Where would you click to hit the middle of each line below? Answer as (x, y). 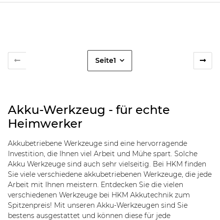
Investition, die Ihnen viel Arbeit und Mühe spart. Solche (103, 153)
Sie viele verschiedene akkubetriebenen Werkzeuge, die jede (110, 174)
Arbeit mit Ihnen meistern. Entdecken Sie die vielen (96, 184)
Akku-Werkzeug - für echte (89, 110)
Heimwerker (45, 123)
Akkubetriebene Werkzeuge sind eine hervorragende (97, 143)
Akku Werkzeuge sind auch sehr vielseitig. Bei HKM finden (107, 164)
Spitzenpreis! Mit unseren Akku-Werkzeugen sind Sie (98, 205)
